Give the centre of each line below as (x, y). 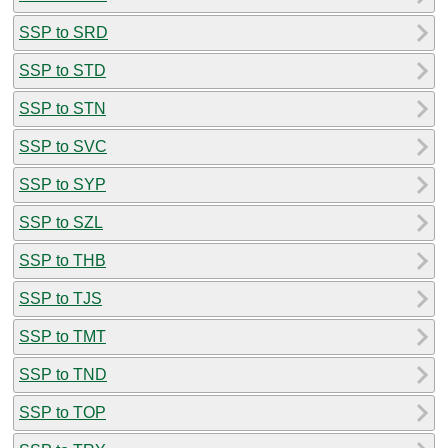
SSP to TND (63, 374)
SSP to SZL (61, 222)
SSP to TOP (62, 412)
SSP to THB (62, 260)
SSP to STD (62, 70)
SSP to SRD (63, 32)
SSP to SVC (63, 146)
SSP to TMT (62, 336)
